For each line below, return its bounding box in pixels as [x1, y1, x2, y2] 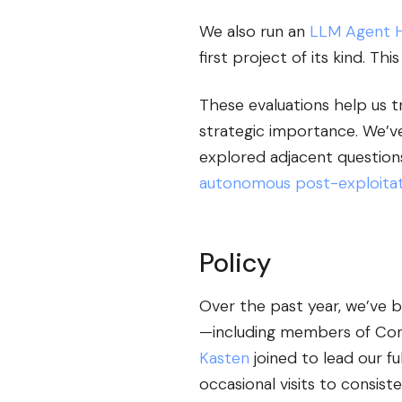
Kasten [199, 346, 249, 369]
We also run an [199, 20, 310, 42]
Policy [199, 245, 271, 280]
